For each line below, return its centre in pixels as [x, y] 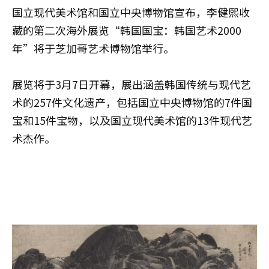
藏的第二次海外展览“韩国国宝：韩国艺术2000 [127, 30]
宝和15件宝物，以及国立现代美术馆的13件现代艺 [132, 120]
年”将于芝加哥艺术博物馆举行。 [93, 48]
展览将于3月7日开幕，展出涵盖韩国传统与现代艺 [131, 84]
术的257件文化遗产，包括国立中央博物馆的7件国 [132, 102]
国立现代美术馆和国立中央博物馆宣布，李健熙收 [131, 12]
